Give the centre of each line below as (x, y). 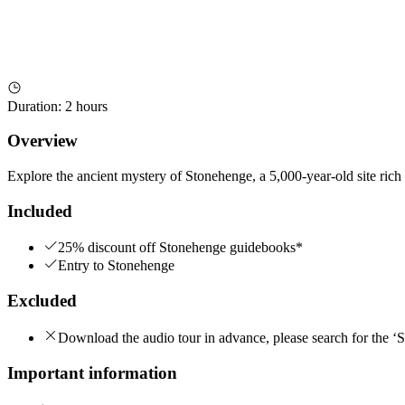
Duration (33, 106)
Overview (42, 141)
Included (40, 211)
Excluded (42, 301)
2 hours (86, 106)
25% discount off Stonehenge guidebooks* (180, 248)
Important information (92, 372)
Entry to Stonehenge (116, 266)
